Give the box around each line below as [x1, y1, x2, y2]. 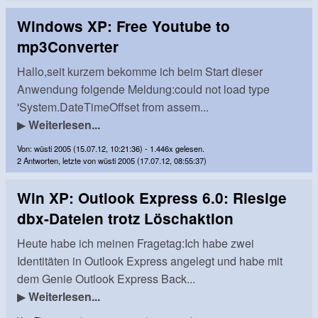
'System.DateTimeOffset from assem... [17, 99, 209, 116]
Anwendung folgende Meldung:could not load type [17, 81, 270, 98]
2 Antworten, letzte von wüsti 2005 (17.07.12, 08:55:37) [17, 154, 207, 166]
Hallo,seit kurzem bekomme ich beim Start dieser [17, 63, 263, 80]
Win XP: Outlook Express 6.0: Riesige [17, 187, 287, 209]
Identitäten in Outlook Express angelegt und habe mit [17, 253, 283, 270]
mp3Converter [17, 36, 119, 57]
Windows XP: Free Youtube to [17, 16, 230, 37]
